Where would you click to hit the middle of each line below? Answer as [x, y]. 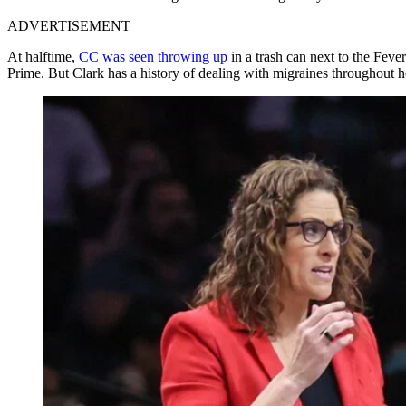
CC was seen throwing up [151, 56]
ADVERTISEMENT [69, 25]
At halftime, [41, 56]
